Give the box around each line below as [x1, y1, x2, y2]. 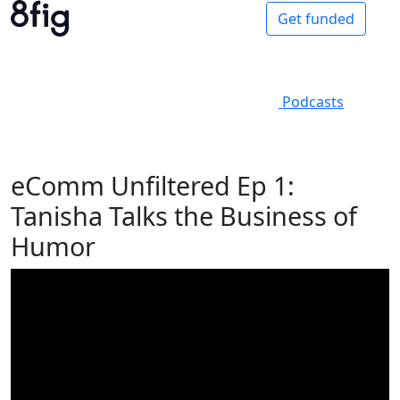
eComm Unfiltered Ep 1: [11, 168, 295, 203]
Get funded [278, 8, 354, 29]
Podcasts [279, 92, 344, 112]
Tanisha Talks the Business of [11, 198, 357, 233]
